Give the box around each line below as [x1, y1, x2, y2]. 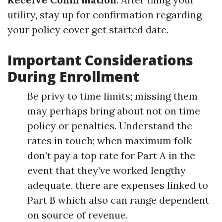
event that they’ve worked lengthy [27, 164, 186, 176]
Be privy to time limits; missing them [27, 90, 198, 102]
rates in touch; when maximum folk [27, 134, 192, 147]
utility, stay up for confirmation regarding [7, 8, 202, 21]
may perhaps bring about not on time [27, 105, 200, 117]
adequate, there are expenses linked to [27, 179, 208, 191]
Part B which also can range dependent [27, 194, 209, 206]
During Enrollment [7, 67, 139, 86]
